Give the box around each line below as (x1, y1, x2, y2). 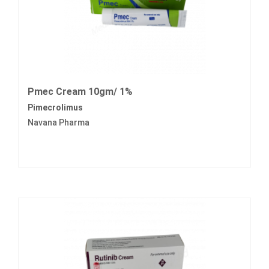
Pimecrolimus (28, 103, 83, 113)
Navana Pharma (28, 118, 89, 128)
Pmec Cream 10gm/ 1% (28, 86, 133, 98)
